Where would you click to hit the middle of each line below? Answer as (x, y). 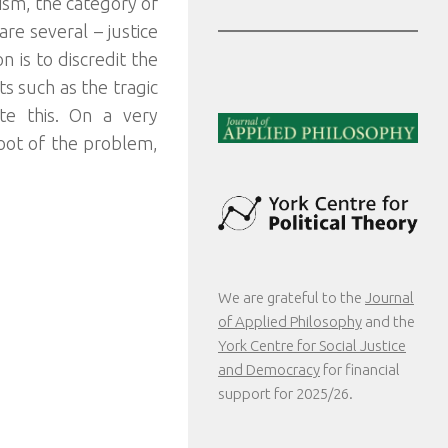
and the (388, 322)
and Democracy (269, 370)
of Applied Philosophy (290, 322)
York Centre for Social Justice (312, 346)
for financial (360, 370)
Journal (389, 298)
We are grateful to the (291, 298)
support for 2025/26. (285, 394)
